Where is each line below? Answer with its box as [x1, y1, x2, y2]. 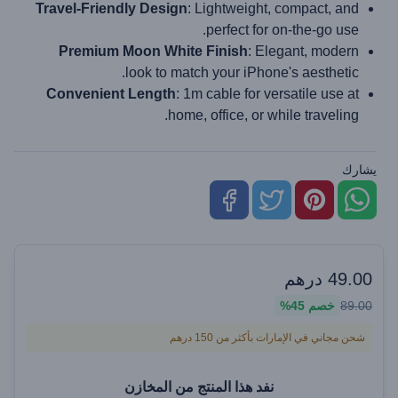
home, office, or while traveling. [168, 107, 359, 123]
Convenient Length [46, 86, 176, 101]
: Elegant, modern [248, 44, 359, 59]
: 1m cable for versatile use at [176, 86, 359, 101]
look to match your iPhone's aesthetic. [125, 65, 359, 80]
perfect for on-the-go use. [206, 22, 359, 37]
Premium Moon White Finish [59, 44, 248, 59]
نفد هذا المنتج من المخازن [124, 379, 274, 394]
